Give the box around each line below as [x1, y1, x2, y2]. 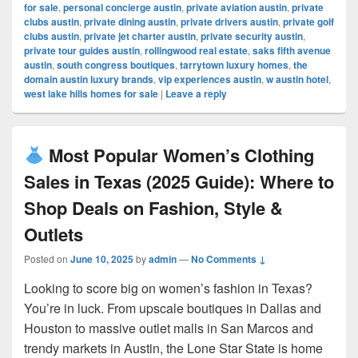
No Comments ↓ [191, 252, 266, 266]
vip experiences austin [158, 72, 261, 86]
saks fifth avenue [253, 43, 331, 58]
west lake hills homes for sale [24, 86, 158, 101]
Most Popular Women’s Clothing [44, 142, 315, 168]
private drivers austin [181, 14, 278, 29]
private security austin [201, 29, 303, 43]
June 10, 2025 [70, 252, 133, 266]
